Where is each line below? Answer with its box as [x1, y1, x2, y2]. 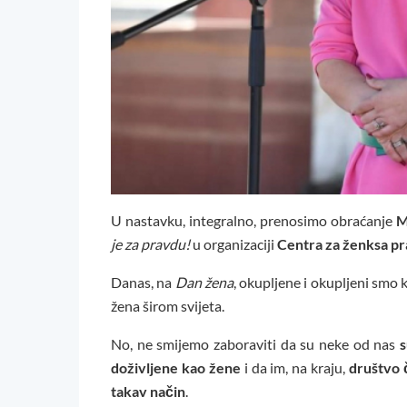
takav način [111, 382, 185, 401]
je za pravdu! [111, 235, 190, 253]
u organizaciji [190, 235, 277, 253]
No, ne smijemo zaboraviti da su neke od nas [111, 335, 400, 353]
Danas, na [111, 273, 175, 292]
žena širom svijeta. [111, 297, 224, 315]
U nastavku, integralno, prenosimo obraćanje [111, 212, 396, 230]
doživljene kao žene [111, 359, 241, 377]
